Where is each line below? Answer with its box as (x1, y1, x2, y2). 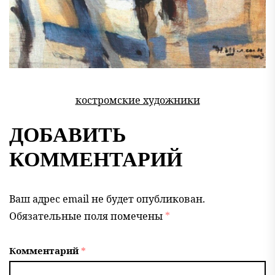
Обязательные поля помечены (9, 209, 165, 223)
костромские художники (75, 93, 200, 107)
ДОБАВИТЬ (9, 123, 126, 146)
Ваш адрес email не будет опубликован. (9, 192, 205, 206)
